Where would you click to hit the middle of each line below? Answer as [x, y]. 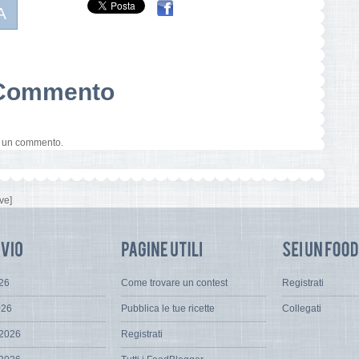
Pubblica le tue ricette [168, 309]
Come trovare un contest [174, 283]
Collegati [302, 309]
